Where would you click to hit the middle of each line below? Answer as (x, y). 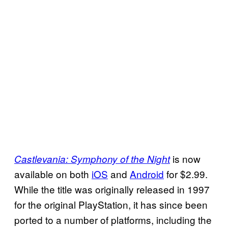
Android (147, 174)
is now (185, 158)
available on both (53, 174)
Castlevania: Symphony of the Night (92, 159)
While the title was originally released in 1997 (112, 189)
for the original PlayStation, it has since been (111, 204)
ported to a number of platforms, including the (113, 219)
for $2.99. (186, 174)
